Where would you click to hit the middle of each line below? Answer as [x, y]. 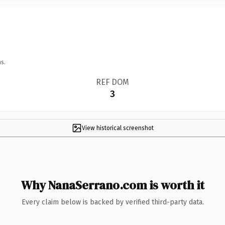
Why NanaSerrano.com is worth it [113, 185]
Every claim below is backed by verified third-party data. [113, 202]
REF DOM [112, 82]
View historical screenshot [118, 128]
